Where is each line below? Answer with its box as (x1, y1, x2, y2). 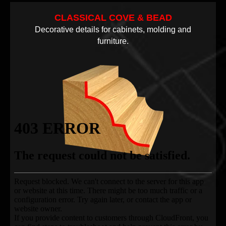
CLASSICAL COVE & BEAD (54, 13, 172, 23)
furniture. (97, 37, 129, 46)
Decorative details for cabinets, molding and (35, 25, 191, 34)
